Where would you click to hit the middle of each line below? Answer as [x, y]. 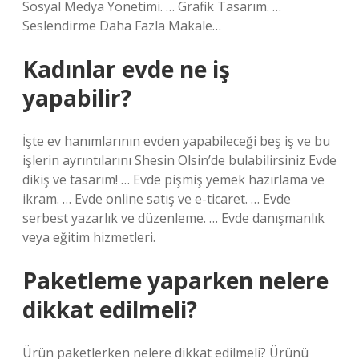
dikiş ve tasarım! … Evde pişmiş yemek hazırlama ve [173, 179]
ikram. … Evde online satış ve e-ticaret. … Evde [157, 199]
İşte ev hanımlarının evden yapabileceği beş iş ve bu [176, 141]
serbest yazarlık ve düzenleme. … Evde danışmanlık [173, 218]
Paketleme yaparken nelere [175, 280]
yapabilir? [77, 98]
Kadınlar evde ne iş [126, 69]
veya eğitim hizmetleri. [89, 237]
